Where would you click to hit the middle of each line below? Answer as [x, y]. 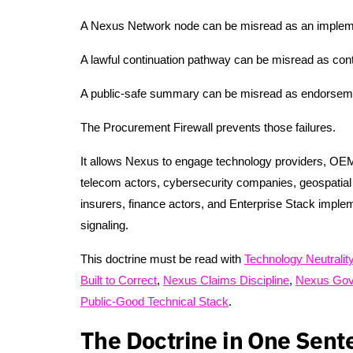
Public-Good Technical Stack [154, 302]
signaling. [104, 225]
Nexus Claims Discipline [226, 281]
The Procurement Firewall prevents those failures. [208, 128]
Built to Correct [119, 281]
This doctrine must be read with [162, 259]
